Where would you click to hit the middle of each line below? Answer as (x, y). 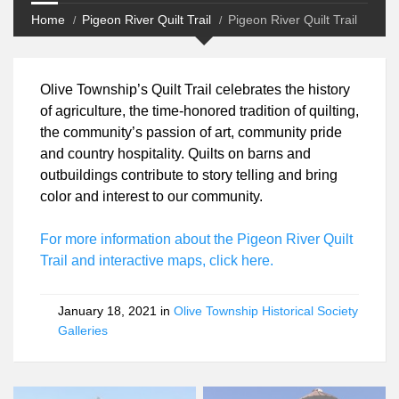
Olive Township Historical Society (248, 311)
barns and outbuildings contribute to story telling (192, 175)
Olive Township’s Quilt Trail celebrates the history (193, 90)
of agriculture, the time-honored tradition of (177, 111)
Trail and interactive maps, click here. (153, 261)
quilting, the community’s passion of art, (164, 133)
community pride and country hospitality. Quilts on (195, 154)
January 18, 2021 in (109, 311)
